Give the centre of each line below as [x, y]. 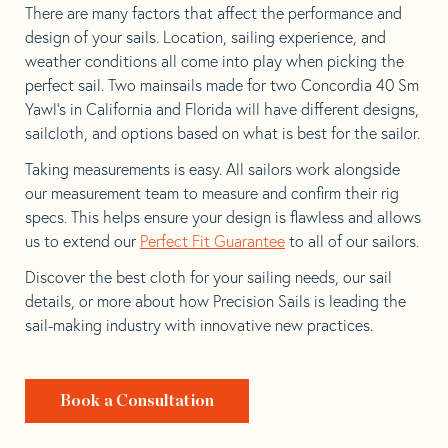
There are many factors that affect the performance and [213, 12]
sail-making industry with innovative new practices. [199, 324]
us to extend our [82, 240]
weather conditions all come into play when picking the [214, 60]
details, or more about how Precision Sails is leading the [215, 300]
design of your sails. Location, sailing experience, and [205, 36]
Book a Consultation [137, 400]
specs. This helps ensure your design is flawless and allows [223, 216]
